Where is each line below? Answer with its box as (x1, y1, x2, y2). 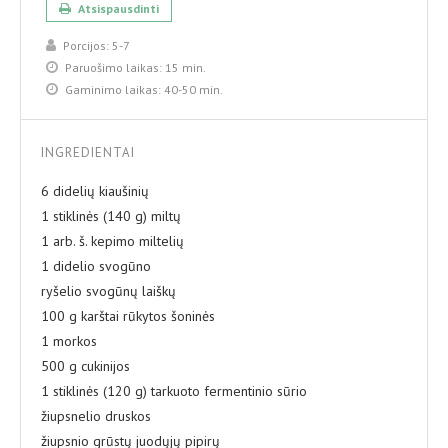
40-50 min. (164, 81, 223, 97)
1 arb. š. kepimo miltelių (41, 231, 184, 250)
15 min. (165, 59, 206, 75)
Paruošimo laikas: (62, 59, 165, 75)
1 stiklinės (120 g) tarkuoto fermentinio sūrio (41, 381, 307, 400)
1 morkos (41, 331, 97, 350)
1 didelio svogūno (41, 256, 151, 275)
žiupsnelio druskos (41, 406, 151, 425)
